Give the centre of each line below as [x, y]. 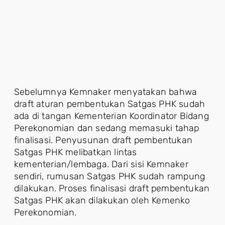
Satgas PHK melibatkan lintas [76, 152]
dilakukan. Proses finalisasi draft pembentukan [112, 188]
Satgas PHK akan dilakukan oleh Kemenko [102, 200]
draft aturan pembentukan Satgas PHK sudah [110, 104]
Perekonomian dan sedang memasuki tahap [107, 128]
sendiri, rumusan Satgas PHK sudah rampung [110, 176]
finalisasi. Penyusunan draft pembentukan [103, 140]
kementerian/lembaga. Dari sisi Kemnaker [101, 164]
